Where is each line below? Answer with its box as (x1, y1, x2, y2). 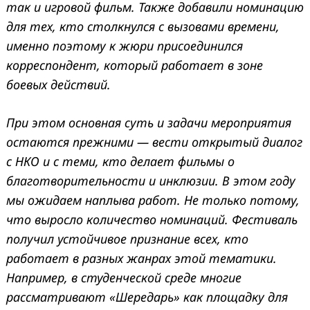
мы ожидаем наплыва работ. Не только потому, (6, 191, 300, 208)
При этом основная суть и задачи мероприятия (6, 113, 291, 131)
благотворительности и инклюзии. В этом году (6, 172, 295, 189)
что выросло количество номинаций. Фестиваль (6, 210, 298, 228)
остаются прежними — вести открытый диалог (6, 133, 302, 150)
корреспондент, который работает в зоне (6, 56, 263, 73)
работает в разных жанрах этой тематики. (6, 249, 277, 266)
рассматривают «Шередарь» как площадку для (6, 288, 288, 305)
